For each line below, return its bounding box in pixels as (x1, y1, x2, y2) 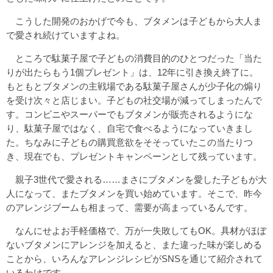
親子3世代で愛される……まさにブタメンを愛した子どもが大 (6, 174, 267, 185)
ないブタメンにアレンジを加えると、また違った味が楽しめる (6, 239, 262, 250)
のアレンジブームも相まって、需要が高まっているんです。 (6, 202, 253, 213)
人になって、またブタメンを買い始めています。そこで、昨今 (6, 188, 262, 199)
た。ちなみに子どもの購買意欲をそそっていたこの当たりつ (6, 136, 253, 147)
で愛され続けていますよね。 (6, 29, 125, 40)
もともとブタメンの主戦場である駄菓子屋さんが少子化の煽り (6, 80, 262, 91)
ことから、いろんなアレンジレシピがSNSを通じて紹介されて (6, 253, 263, 264)
